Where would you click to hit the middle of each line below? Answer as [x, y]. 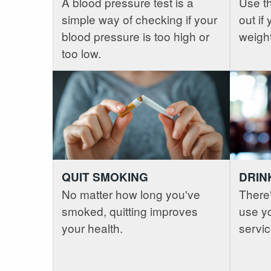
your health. [92, 227]
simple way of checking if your [139, 19]
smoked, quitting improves [130, 211]
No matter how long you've [131, 194]
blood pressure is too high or [135, 36]
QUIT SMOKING [105, 177]
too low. [81, 53]
